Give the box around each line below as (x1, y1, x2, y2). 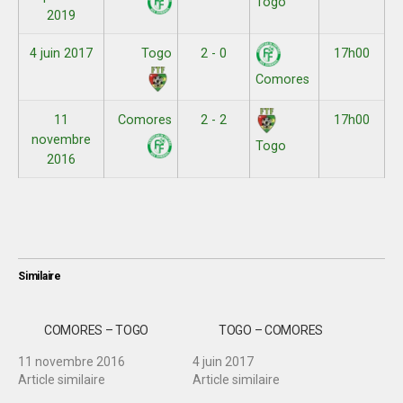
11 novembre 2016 (18, 354, 125, 369)
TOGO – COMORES (218, 323, 324, 337)
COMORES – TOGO (43, 323, 149, 337)
